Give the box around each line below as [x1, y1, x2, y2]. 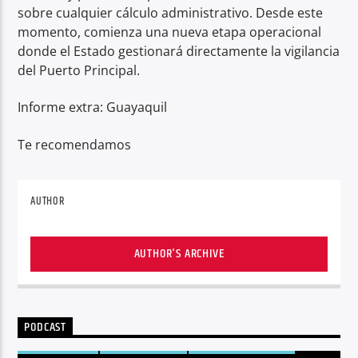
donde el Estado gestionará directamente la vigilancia [18, 42, 340, 60]
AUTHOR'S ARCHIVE [133, 244, 225, 265]
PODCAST [24, 317, 67, 338]
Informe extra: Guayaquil [18, 98, 168, 117]
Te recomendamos [18, 135, 132, 153]
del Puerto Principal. [18, 61, 141, 79]
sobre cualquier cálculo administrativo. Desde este [18, 3, 324, 22]
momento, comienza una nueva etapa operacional [18, 22, 322, 41]
